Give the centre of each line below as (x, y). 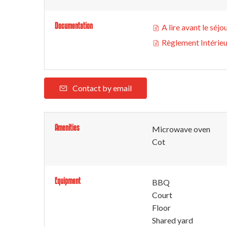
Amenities (67, 127)
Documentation (74, 26)
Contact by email (102, 88)
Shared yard (173, 220)
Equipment (68, 181)
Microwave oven (181, 129)
